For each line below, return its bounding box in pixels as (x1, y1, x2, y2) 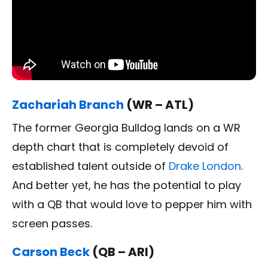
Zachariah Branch (12, 96, 124, 113)
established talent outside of (12, 158, 169, 173)
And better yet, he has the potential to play (12, 177, 241, 193)
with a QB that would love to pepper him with (12, 196, 252, 212)
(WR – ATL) (124, 96, 194, 113)
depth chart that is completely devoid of (12, 139, 229, 154)
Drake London (169, 158, 241, 173)
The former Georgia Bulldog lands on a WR (12, 120, 240, 135)
